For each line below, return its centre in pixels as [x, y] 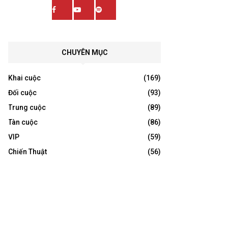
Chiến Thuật [27, 151]
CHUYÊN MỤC [84, 52]
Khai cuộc [24, 78]
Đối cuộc [22, 92]
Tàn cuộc [23, 122]
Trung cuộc [27, 107]
